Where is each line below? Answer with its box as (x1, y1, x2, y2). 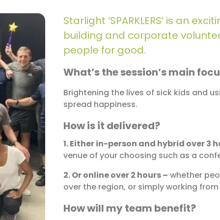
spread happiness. (63, 98, 138, 110)
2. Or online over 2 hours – (63, 169, 168, 181)
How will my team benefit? (63, 201, 196, 215)
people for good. (63, 43, 146, 57)
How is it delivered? (63, 118, 161, 133)
